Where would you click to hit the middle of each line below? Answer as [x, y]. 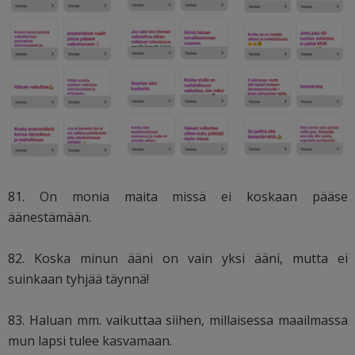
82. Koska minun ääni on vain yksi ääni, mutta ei [178, 259]
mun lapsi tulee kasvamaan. [90, 341]
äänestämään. [50, 218]
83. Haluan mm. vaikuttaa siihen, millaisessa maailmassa [178, 321]
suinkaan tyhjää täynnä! [78, 279]
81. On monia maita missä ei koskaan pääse [178, 197]
